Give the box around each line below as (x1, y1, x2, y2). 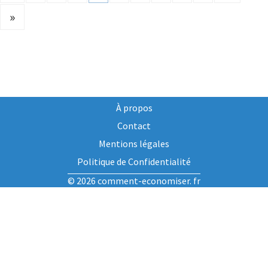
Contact (117, 120, 151, 132)
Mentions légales (99, 138, 169, 150)
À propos (115, 102, 153, 114)
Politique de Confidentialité (77, 156, 191, 168)
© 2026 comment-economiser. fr (68, 175, 200, 187)
